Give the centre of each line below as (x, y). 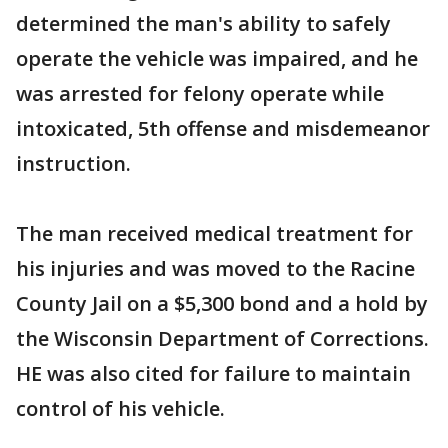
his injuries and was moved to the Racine (215, 268)
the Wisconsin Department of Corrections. (222, 338)
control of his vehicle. (120, 408)
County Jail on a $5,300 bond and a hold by (222, 303)
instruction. (73, 163)
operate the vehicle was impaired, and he (217, 58)
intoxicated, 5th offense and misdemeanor (223, 128)
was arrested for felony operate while (200, 93)
